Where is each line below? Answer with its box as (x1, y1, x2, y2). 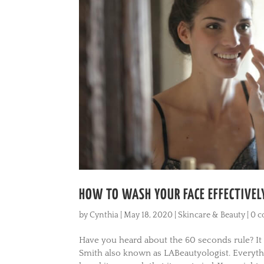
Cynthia (90, 210, 119, 220)
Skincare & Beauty (178, 210, 246, 220)
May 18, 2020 (124, 210, 173, 220)
